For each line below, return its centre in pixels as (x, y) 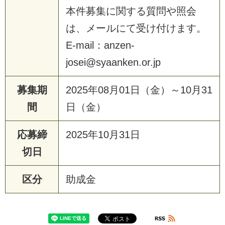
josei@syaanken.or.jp (113, 62)
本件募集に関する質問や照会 (131, 11)
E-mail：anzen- (100, 45)
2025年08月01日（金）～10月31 (139, 90)
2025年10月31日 (103, 134)
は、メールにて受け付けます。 (136, 28)
